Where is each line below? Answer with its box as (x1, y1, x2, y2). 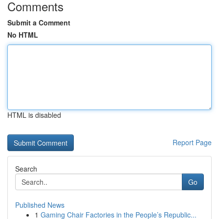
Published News (15, 200, 65, 210)
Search (15, 164, 37, 174)
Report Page (173, 137, 212, 147)
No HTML (7, 30, 38, 40)
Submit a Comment (7, 18, 70, 27)
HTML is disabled (7, 110, 61, 120)
